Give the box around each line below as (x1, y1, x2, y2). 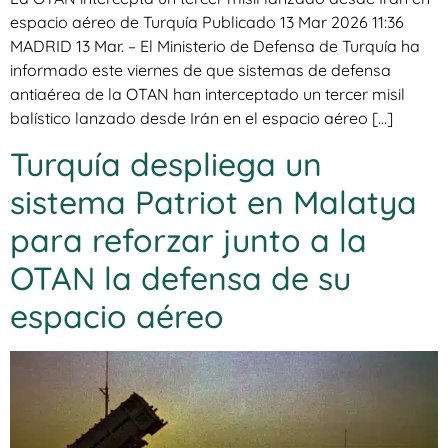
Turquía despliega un (10, 143, 322, 184)
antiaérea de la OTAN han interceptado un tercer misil (10, 84, 405, 105)
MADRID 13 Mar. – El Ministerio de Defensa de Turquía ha (10, 36, 420, 57)
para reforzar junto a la (10, 219, 367, 260)
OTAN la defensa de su (10, 257, 351, 298)
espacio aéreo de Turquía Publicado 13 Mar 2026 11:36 (10, 12, 404, 33)
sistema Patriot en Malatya (10, 181, 417, 222)
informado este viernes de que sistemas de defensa (10, 60, 391, 81)
